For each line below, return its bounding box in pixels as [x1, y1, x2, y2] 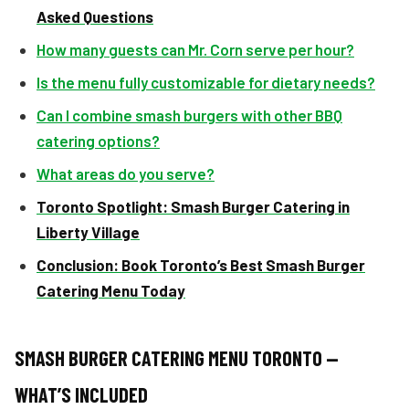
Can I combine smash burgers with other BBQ [37, 106, 342, 124]
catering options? [37, 131, 160, 150]
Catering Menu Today [37, 281, 185, 299]
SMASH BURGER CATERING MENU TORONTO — [15, 346, 339, 370]
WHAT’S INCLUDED [15, 383, 148, 406]
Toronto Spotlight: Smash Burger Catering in [37, 197, 350, 215]
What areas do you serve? [37, 164, 215, 183]
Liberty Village [37, 223, 140, 241]
